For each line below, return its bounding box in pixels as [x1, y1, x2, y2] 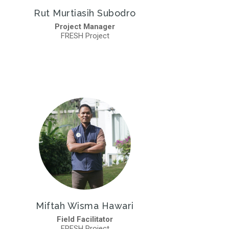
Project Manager [55, 21, 115, 31]
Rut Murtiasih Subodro [34, 7, 136, 18]
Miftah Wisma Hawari [36, 200, 134, 211]
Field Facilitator [57, 214, 113, 224]
